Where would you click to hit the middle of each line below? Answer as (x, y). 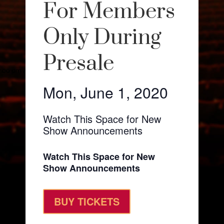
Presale (78, 63)
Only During (102, 37)
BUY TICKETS (86, 201)
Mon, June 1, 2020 (105, 92)
